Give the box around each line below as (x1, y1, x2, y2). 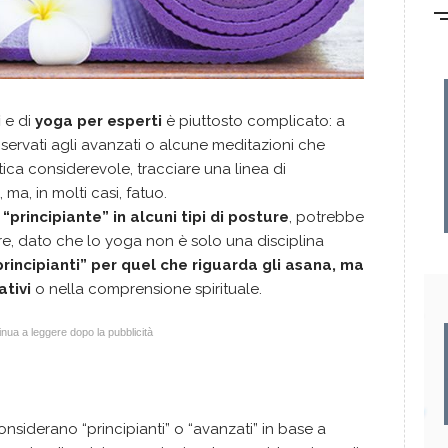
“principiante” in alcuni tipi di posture (3, 208, 289, 226)
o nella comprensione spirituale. (31, 280, 262, 298)
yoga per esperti (35, 112, 162, 130)
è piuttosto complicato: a (162, 112, 345, 130)
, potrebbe (289, 208, 364, 226)
